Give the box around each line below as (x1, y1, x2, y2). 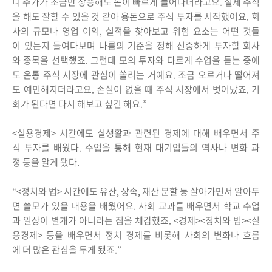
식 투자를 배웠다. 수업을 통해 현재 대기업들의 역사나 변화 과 (12, 141, 260, 155)
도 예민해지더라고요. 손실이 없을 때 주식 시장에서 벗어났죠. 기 (12, 83, 260, 97)
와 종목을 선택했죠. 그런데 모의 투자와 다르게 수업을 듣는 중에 (12, 53, 260, 67)
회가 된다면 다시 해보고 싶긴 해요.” (12, 97, 147, 111)
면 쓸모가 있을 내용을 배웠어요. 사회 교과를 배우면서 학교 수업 (12, 199, 260, 213)
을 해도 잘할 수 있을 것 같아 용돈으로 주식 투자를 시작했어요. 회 (12, 10, 260, 24)
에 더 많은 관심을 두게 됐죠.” (12, 243, 121, 257)
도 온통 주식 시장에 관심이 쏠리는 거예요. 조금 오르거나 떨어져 (12, 68, 260, 82)
